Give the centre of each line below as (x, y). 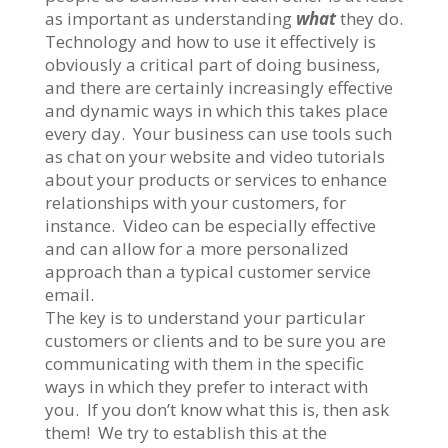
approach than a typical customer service (207, 271)
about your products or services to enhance (215, 179)
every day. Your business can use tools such (218, 133)
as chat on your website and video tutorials (214, 156)
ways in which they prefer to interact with (206, 386)
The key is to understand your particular (204, 317)
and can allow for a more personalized (196, 248)
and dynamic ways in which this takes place (216, 110)
